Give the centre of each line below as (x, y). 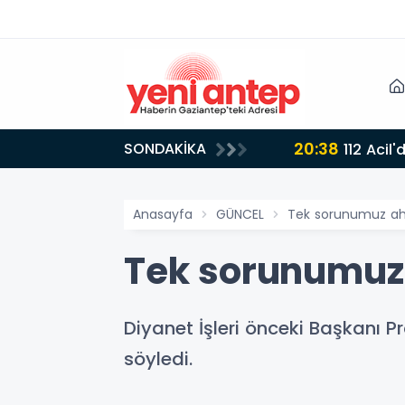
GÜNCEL (240, 214)
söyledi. (158, 359)
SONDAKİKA (165, 149)
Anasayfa (163, 214)
